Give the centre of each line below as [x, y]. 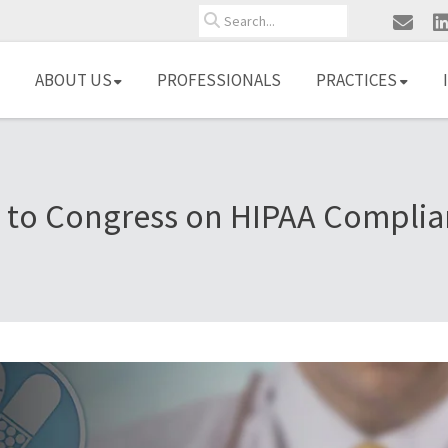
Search [219, 15]
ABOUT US [73, 80]
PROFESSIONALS [219, 80]
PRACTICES [356, 80]
